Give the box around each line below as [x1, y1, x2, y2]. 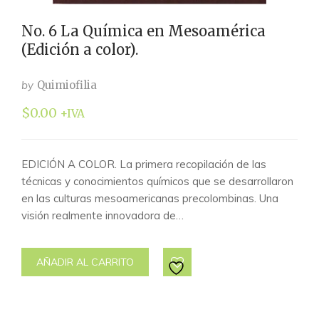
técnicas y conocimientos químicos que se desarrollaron [21, 174, 293, 188]
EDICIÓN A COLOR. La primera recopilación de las [21, 157, 266, 171]
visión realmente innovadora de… [21, 209, 184, 222]
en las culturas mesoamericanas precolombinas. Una [21, 192, 278, 205]
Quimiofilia [37, 78, 97, 92]
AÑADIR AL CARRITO [36, 256, 134, 268]
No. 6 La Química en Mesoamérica [21, 22, 266, 40]
